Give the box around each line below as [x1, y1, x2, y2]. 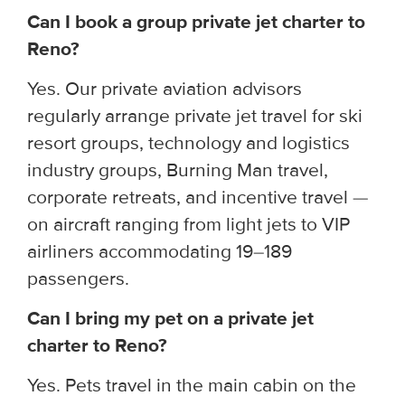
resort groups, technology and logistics [27, 131, 350, 155]
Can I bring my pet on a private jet [27, 306, 314, 330]
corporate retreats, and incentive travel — [27, 185, 369, 209]
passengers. [27, 267, 129, 290]
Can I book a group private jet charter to [27, 10, 365, 33]
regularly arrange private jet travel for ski [27, 104, 363, 127]
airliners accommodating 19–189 [27, 240, 292, 263]
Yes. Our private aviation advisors [27, 77, 302, 100]
